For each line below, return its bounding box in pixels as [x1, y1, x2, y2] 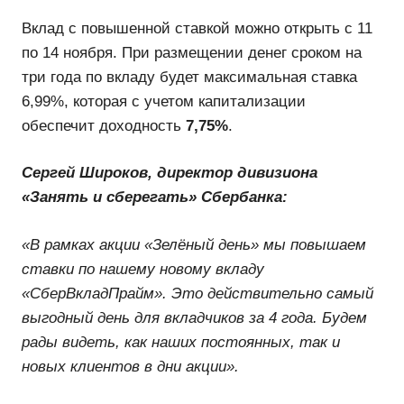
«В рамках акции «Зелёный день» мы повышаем [22, 235, 366, 253]
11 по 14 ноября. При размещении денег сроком [22, 42, 373, 61]
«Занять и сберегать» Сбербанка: [22, 188, 288, 206]
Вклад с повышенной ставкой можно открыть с [22, 18, 369, 37]
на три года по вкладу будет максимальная [22, 67, 333, 86]
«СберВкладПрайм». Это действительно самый [22, 284, 373, 302]
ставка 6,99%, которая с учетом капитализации [22, 91, 361, 110]
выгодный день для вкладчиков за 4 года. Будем [22, 308, 367, 326]
